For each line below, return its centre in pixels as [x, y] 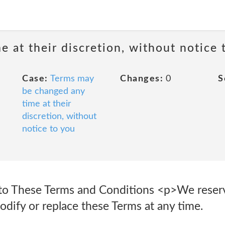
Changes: [142, 79]
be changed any [53, 91]
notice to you [48, 129]
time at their [47, 104]
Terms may [72, 79]
